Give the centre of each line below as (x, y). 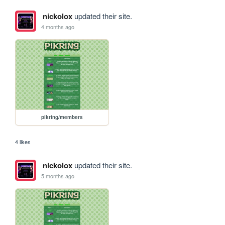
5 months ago (58, 176)
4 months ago (58, 26)
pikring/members (62, 117)
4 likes (23, 142)
